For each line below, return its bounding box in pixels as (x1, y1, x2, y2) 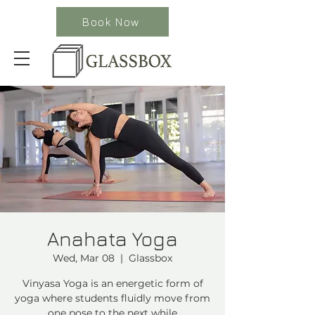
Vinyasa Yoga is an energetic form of (22, 277, 203, 290)
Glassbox (129, 252, 172, 264)
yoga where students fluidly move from (15, 292, 210, 304)
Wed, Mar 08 (53, 252, 115, 264)
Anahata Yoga (47, 227, 178, 250)
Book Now (82, 15, 140, 28)
